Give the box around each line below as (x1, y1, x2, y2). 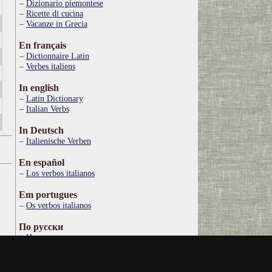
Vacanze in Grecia (25, 19, 87, 29)
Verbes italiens (25, 61, 75, 71)
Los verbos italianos (25, 168, 95, 178)
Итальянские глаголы (25, 233, 103, 242)
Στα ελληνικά (19, 254, 74, 264)
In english (19, 83, 59, 93)
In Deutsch (19, 125, 64, 135)
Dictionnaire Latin (25, 51, 89, 61)
